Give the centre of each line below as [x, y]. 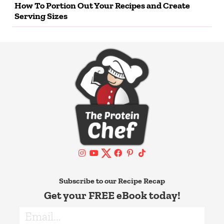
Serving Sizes [41, 16]
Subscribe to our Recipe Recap [112, 181]
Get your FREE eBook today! [112, 195]
